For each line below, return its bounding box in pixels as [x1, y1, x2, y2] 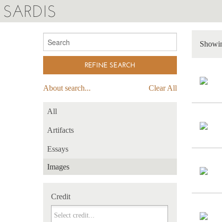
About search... [43, 84, 91, 92]
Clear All [149, 84, 177, 92]
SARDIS [3, 1, 56, 21]
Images [47, 163, 69, 171]
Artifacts [47, 126, 74, 134]
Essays [47, 145, 68, 153]
